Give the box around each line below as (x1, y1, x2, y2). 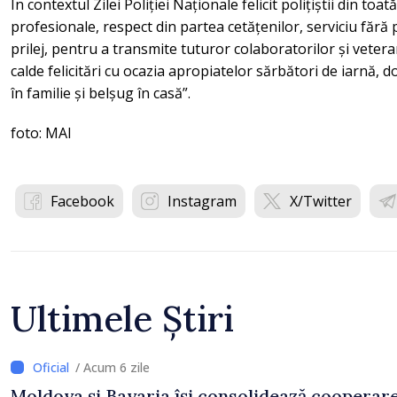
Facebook (51, 191, 114, 211)
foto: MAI (11, 123, 72, 143)
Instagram (167, 191, 237, 211)
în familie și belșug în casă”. (11, 83, 194, 103)
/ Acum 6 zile (75, 359, 150, 376)
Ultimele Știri (11, 296, 234, 341)
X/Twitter (290, 191, 352, 211)
